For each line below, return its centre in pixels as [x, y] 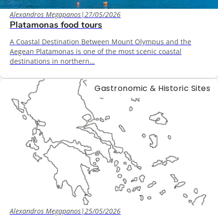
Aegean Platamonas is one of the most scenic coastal [96, 51]
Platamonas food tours [56, 25]
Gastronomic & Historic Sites [152, 88]
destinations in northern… [52, 61]
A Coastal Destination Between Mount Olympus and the [100, 41]
